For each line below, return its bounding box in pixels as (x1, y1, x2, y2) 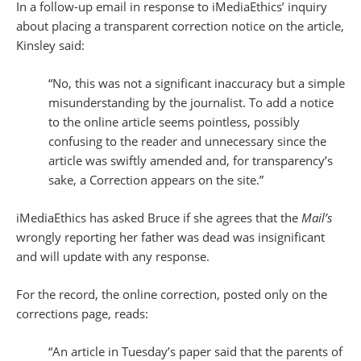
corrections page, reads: (16, 305, 148, 322)
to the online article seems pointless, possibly (48, 114, 300, 131)
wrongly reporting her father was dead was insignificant (16, 229, 325, 246)
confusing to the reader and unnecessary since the (48, 133, 326, 150)
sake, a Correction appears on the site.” (48, 172, 263, 189)
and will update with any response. (16, 248, 210, 265)
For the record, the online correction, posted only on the (16, 286, 327, 303)
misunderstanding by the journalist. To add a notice (48, 94, 334, 111)
